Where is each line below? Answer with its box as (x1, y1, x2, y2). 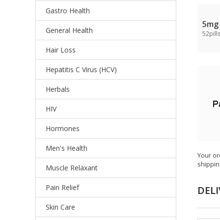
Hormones (46, 124, 80, 133)
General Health (46, 26, 93, 35)
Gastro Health (46, 6, 90, 15)
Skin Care (46, 202, 75, 212)
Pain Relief (46, 183, 79, 192)
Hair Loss (46, 45, 76, 55)
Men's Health (46, 143, 87, 153)
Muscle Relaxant (46, 163, 98, 172)
